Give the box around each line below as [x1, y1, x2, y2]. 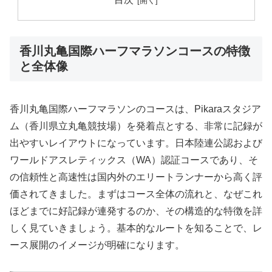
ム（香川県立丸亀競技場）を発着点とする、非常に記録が [10, 121, 262, 132]
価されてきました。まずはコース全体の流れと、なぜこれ [10, 189, 262, 200]
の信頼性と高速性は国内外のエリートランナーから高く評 [10, 172, 262, 183]
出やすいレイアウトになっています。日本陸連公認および [10, 138, 262, 149]
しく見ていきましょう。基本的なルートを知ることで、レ [10, 223, 262, 234]
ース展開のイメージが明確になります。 [10, 240, 185, 251]
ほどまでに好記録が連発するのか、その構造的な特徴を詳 [10, 206, 262, 217]
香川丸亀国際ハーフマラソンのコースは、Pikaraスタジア [10, 104, 261, 115]
